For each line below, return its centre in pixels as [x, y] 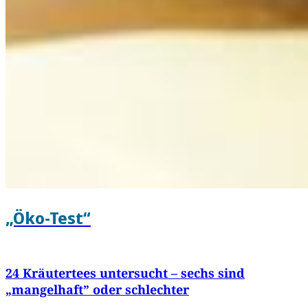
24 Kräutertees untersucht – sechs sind [125, 273]
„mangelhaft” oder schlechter [97, 289]
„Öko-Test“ [48, 218]
